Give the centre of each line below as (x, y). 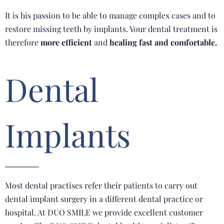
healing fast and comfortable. (163, 42)
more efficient (67, 42)
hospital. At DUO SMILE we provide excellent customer (104, 212)
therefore (23, 42)
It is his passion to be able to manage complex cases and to (110, 15)
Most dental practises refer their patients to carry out (101, 185)
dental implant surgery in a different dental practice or (104, 199)
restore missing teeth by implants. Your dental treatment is (111, 29)
